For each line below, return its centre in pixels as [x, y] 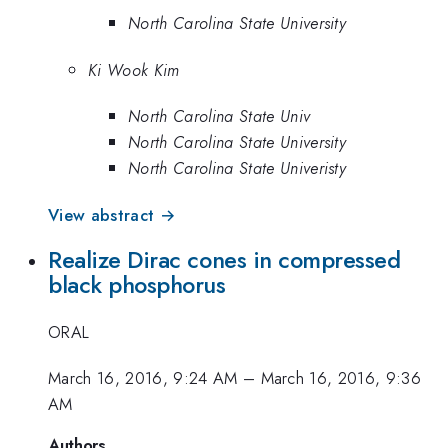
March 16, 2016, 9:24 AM [143, 377]
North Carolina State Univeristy [237, 168]
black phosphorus [137, 285]
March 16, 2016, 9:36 [341, 377]
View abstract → [112, 214]
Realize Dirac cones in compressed [224, 260]
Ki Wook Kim [134, 69]
